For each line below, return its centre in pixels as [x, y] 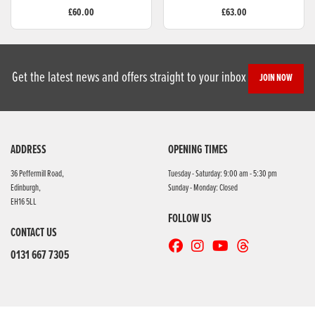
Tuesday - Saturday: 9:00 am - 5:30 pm [223, 174]
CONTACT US [34, 233]
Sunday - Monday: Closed [203, 188]
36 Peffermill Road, [37, 174]
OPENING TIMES [198, 150]
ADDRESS [28, 150]
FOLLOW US [190, 219]
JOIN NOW [276, 78]
